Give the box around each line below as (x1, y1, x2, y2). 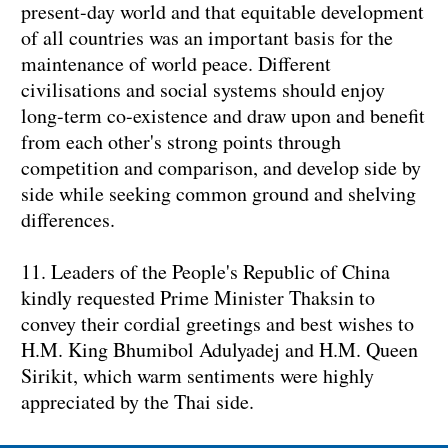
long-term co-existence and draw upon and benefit (21, 102, 425, 130)
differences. (21, 206, 115, 234)
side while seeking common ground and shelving (21, 180, 416, 208)
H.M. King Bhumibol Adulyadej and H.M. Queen (21, 336, 418, 364)
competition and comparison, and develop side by (21, 154, 421, 182)
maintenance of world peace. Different (21, 50, 331, 78)
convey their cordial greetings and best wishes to (21, 310, 414, 338)
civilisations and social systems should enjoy (21, 76, 385, 104)
